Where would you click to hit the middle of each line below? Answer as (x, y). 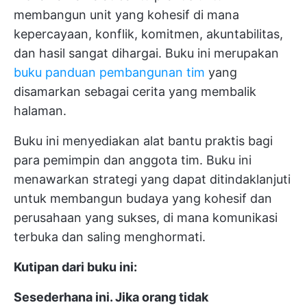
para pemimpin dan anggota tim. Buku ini (133, 160)
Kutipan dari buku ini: (75, 267)
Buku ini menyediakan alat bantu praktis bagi (143, 141)
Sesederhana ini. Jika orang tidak (111, 297)
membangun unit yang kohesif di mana (126, 15)
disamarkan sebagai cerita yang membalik (135, 91)
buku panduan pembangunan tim (109, 72)
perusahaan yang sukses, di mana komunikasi (146, 218)
